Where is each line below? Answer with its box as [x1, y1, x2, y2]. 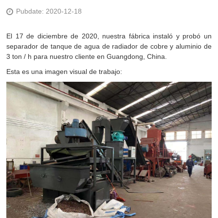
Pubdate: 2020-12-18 [16, 7, 82, 15]
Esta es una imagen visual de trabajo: [6, 68, 123, 75]
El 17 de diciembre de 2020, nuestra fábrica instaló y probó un [6, 32, 212, 40]
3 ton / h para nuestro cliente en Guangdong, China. [6, 53, 167, 60]
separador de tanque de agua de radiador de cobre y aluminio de [6, 42, 212, 50]
